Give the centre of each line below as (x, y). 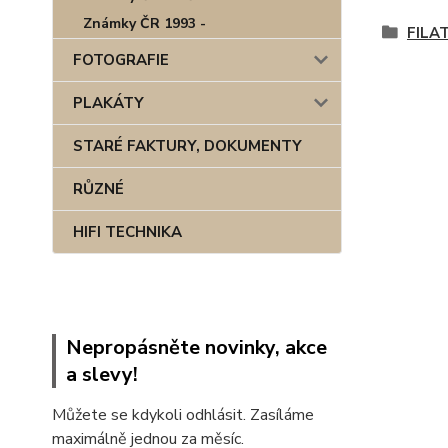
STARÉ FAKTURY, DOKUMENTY (187, 146)
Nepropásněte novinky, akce (196, 347)
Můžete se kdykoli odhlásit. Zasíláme (183, 415)
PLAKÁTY (108, 103)
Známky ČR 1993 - (144, 23)
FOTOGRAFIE (121, 60)
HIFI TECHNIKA (127, 232)
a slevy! (102, 374)
